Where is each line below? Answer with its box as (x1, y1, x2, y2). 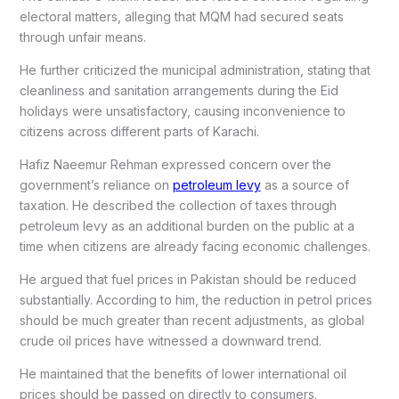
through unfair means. (19, 28, 146, 45)
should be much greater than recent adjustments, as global (19, 312, 364, 328)
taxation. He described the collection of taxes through (19, 197, 337, 213)
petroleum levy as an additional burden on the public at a (19, 217, 354, 233)
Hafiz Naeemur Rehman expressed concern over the (19, 156, 331, 172)
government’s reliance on (19, 176, 173, 192)
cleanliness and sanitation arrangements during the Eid (19, 82, 338, 98)
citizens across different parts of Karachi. (19, 123, 259, 139)
